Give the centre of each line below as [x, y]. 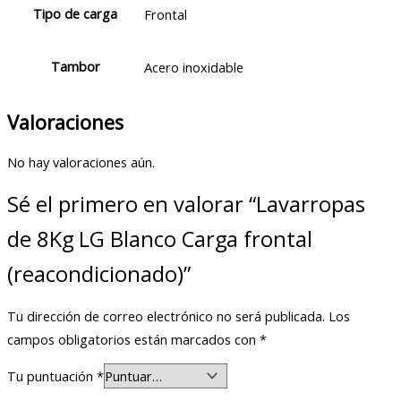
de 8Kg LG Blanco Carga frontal [160, 239]
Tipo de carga [75, 14]
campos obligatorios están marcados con [133, 339]
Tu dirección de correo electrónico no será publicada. [166, 316]
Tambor [75, 67]
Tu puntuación [52, 376]
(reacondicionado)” [99, 273]
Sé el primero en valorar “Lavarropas [186, 204]
